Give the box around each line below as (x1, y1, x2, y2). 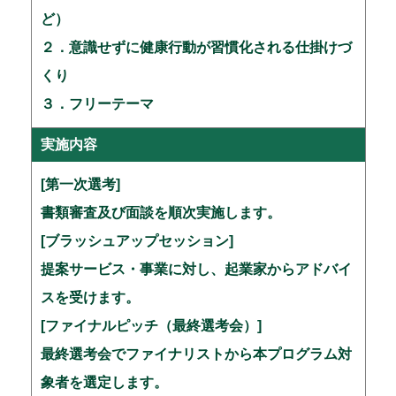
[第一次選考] (40, 177, 120, 193)
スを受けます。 (40, 290, 140, 306)
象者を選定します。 (40, 375, 168, 391)
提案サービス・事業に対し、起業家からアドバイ (40, 262, 352, 278)
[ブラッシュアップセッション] (40, 233, 233, 249)
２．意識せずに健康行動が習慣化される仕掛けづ (40, 40, 352, 56)
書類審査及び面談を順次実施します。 (40, 205, 281, 221)
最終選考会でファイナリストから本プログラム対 (40, 346, 352, 362)
